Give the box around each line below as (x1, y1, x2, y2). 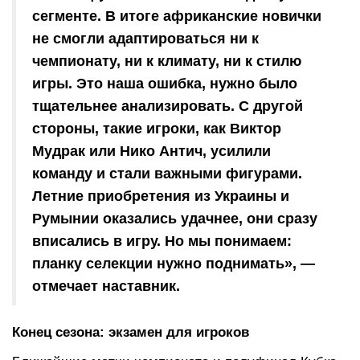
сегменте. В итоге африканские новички (32, 7, 321, 24)
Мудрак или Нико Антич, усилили (32, 142, 271, 159)
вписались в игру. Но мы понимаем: (32, 232, 292, 249)
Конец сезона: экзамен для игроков (12, 324, 249, 340)
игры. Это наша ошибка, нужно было (32, 75, 297, 92)
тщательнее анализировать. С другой (32, 97, 303, 114)
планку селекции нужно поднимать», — (32, 255, 315, 272)
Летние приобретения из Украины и (32, 187, 289, 204)
